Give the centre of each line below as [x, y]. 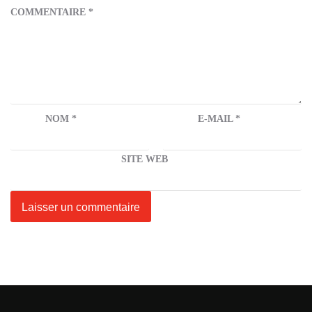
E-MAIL [216, 119]
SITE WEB [145, 159]
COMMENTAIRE [49, 12]
